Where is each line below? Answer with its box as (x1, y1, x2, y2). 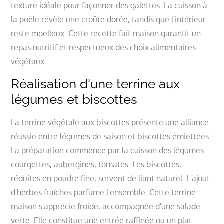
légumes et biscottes (11, 91, 138, 107)
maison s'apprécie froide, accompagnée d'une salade (11, 201, 201, 211)
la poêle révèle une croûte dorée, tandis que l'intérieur (11, 14, 206, 24)
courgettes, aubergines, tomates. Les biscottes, (11, 159, 182, 169)
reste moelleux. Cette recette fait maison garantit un (11, 28, 201, 38)
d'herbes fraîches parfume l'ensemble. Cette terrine (11, 187, 196, 197)
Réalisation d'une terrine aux (11, 76, 180, 91)
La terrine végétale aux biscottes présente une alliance (11, 117, 209, 127)
